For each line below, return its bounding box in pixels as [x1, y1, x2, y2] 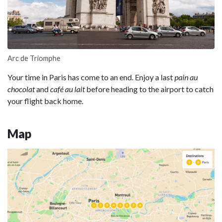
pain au [174, 72, 198, 82]
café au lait [50, 84, 85, 94]
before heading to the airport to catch [85, 84, 214, 94]
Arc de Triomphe [7, 54, 60, 62]
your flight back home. [7, 96, 83, 106]
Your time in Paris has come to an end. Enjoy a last [7, 72, 174, 82]
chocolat [7, 84, 35, 94]
